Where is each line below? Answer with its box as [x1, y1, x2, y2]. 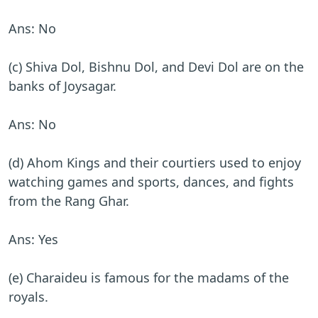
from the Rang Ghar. [9, 192, 129, 210]
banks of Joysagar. [9, 77, 116, 95]
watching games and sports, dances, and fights [9, 173, 294, 191]
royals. [9, 288, 48, 306]
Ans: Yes [9, 231, 58, 248]
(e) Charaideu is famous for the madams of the [9, 269, 289, 287]
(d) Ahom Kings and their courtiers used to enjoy [9, 154, 301, 172]
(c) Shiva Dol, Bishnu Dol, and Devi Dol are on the [9, 58, 304, 76]
